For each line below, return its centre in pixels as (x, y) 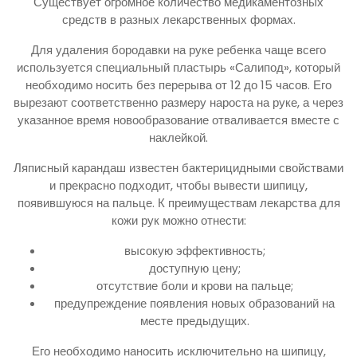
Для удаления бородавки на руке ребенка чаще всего (178, 50)
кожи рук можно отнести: (178, 221)
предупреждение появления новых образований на (194, 304)
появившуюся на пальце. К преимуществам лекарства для (178, 203)
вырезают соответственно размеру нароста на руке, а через (178, 103)
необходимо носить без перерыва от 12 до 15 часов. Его (178, 85)
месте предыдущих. (194, 321)
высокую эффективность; (194, 251)
